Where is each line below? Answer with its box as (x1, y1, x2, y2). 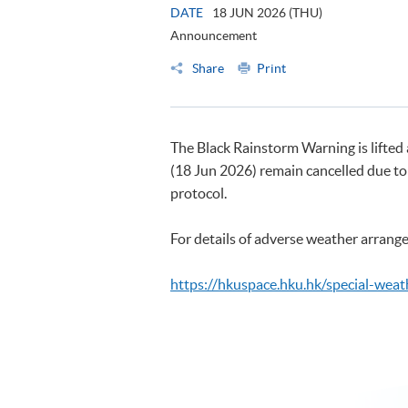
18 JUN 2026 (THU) (212, 5, 322, 21)
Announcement (170, 28, 257, 44)
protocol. (170, 185, 227, 202)
